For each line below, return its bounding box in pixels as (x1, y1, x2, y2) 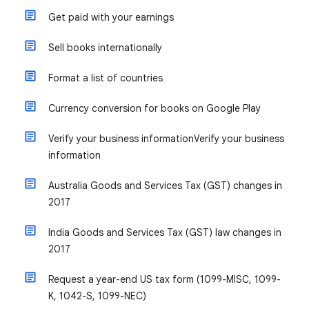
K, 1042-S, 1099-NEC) (48, 290, 146, 302)
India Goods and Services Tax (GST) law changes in (48, 226, 281, 239)
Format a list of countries (48, 72, 163, 84)
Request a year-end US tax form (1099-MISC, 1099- (48, 273, 281, 286)
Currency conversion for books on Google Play (48, 102, 261, 114)
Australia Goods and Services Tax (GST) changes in (48, 179, 282, 192)
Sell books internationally (48, 41, 162, 54)
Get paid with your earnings (48, 11, 174, 23)
